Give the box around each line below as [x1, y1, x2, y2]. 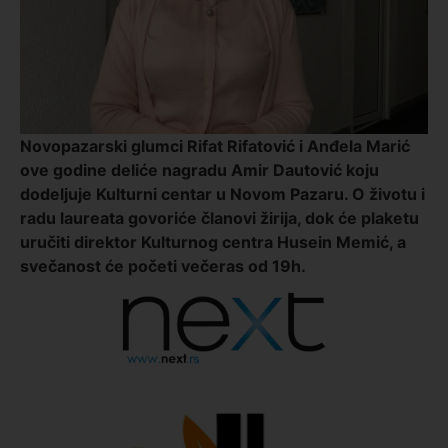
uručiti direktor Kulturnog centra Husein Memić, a [20, 231, 406, 252]
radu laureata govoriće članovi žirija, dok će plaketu [20, 207, 419, 228]
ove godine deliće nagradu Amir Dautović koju [20, 159, 379, 180]
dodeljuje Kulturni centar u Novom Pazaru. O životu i [20, 183, 425, 204]
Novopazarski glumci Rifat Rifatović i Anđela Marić [20, 135, 410, 156]
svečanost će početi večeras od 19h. [20, 255, 306, 276]
